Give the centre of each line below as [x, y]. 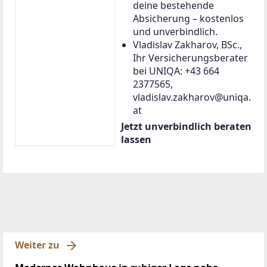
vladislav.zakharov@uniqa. [192, 97]
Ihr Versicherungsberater [190, 58]
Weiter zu [37, 245]
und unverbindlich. [175, 31]
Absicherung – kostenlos [188, 18]
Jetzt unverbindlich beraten [186, 126]
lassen [136, 139]
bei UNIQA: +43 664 [176, 71]
